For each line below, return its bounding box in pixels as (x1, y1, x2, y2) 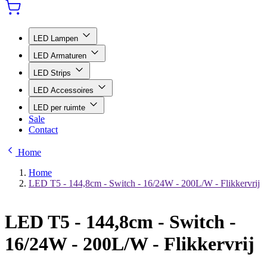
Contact (29, 125, 58, 135)
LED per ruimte (33, 103, 88, 112)
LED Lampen (33, 34, 80, 43)
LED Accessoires (33, 86, 96, 95)
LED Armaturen (33, 51, 89, 60)
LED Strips (33, 69, 73, 77)
